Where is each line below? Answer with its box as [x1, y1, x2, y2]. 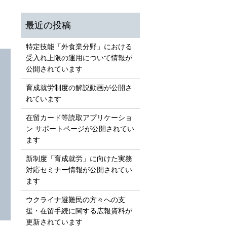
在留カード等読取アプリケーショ [25, 114, 132, 122]
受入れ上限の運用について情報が [25, 54, 132, 62]
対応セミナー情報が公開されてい [25, 166, 132, 174]
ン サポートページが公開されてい [25, 125, 134, 133]
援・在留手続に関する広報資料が [25, 207, 132, 215]
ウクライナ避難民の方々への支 [25, 196, 125, 204]
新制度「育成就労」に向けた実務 [25, 155, 132, 163]
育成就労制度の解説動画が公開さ [25, 84, 132, 92]
